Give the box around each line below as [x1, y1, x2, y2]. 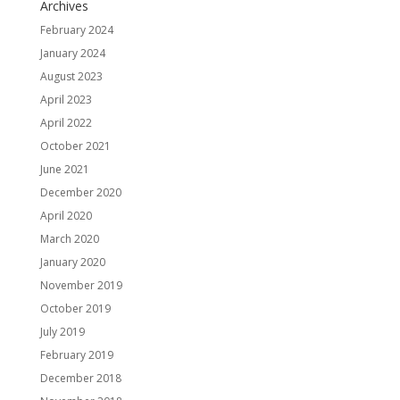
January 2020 [39, 254, 105, 271]
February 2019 [39, 347, 113, 363]
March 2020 [39, 231, 99, 247]
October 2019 [39, 301, 111, 317]
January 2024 [39, 46, 105, 62]
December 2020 [39, 185, 121, 201]
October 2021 [39, 138, 111, 154]
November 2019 [39, 278, 122, 294]
